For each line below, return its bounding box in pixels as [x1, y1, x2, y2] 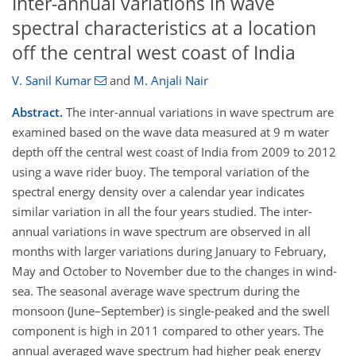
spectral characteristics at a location [12, 15, 316, 41]
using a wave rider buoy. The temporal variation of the [12, 164, 309, 180]
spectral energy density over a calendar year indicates [12, 184, 304, 200]
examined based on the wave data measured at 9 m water [12, 124, 329, 141]
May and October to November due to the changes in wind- [12, 263, 337, 280]
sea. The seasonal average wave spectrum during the [12, 283, 300, 300]
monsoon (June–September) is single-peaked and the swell [12, 303, 330, 319]
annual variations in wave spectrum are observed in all [12, 223, 311, 240]
